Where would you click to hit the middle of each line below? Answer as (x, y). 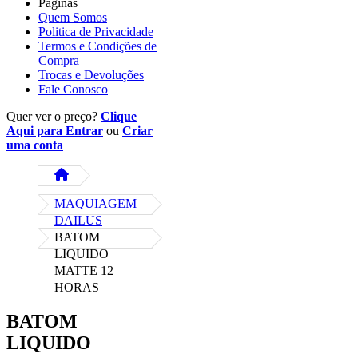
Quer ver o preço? (54, 117)
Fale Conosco (73, 89)
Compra (59, 61)
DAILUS (78, 221)
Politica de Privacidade (96, 32)
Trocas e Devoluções (91, 75)
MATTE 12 (84, 271)
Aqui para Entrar (55, 131)
